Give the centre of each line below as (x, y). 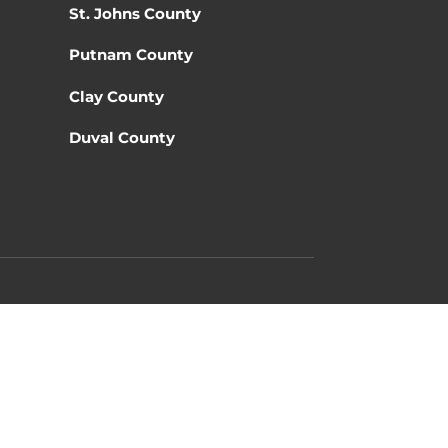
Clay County (116, 96)
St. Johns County (134, 14)
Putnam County (130, 55)
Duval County (121, 137)
